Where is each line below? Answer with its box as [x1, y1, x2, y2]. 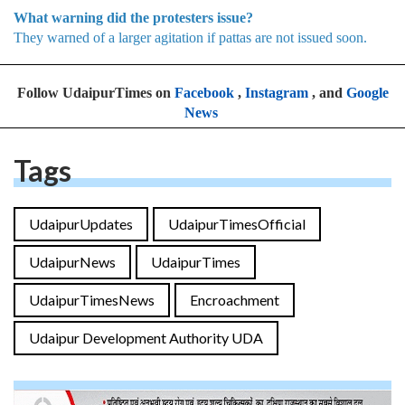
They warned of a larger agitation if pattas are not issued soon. [14, 29, 367, 45]
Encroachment [190, 290, 279, 308]
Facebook [174, 84, 234, 100]
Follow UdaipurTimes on [16, 84, 174, 100]
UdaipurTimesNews [29, 290, 155, 308]
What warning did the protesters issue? [14, 9, 253, 25]
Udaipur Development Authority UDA [29, 328, 263, 346]
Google [345, 84, 389, 100]
